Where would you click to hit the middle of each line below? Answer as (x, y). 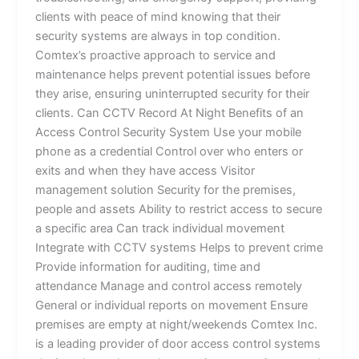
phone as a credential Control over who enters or (169, 151)
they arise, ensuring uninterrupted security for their (173, 93)
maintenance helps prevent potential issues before (173, 74)
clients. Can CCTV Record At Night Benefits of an (170, 113)
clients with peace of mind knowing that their (158, 16)
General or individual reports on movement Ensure (172, 305)
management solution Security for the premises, (166, 190)
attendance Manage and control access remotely (169, 286)
